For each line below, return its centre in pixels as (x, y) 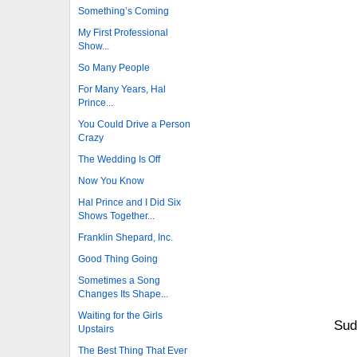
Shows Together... (116, 216)
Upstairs (96, 329)
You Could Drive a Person (134, 124)
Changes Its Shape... (123, 294)
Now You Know (111, 180)
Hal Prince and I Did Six (129, 202)
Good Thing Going (118, 259)
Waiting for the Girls (120, 315)
